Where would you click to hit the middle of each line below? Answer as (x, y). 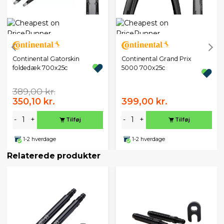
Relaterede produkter (54, 155)
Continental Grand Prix (156, 59)
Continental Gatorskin (46, 59)
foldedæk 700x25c (40, 68)
